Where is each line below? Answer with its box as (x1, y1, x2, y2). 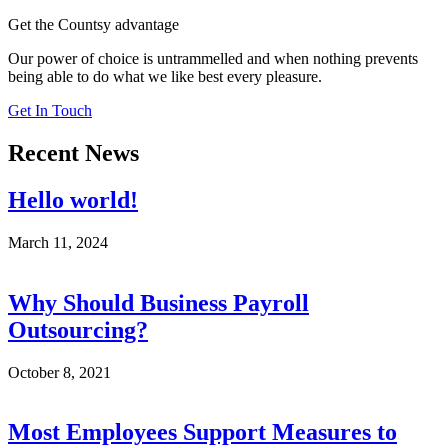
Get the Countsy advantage (8, 16, 179, 33)
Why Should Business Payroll (8, 289, 309, 316)
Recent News (8, 139, 139, 166)
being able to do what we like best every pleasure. (8, 68, 322, 85)
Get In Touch (8, 102, 92, 119)
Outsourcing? (8, 316, 148, 343)
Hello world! (8, 186, 138, 213)
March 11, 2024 (8, 233, 108, 251)
